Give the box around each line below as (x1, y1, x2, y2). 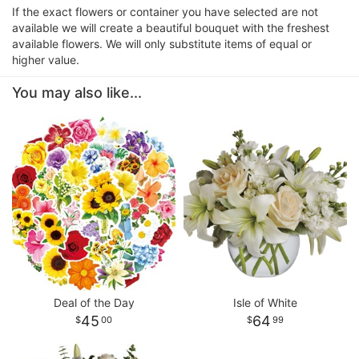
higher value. (12, 52, 79, 67)
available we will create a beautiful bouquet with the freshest (12, 20, 329, 34)
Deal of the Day (53, 296, 135, 310)
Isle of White (233, 296, 297, 310)
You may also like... (12, 83, 142, 101)
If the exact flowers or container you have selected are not (12, 4, 318, 18)
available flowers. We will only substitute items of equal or (12, 36, 312, 50)
